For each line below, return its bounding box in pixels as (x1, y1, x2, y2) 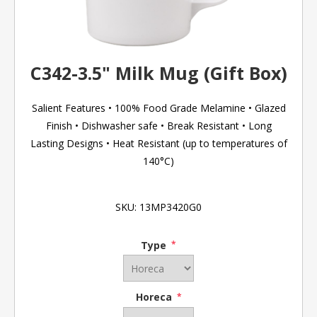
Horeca (135, 290, 175, 304)
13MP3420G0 (139, 200, 202, 214)
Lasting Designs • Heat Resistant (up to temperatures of (30, 136, 287, 150)
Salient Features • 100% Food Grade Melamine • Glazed (31, 100, 286, 115)
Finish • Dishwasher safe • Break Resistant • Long (45, 118, 272, 132)
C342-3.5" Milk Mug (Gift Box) (30, 60, 287, 85)
